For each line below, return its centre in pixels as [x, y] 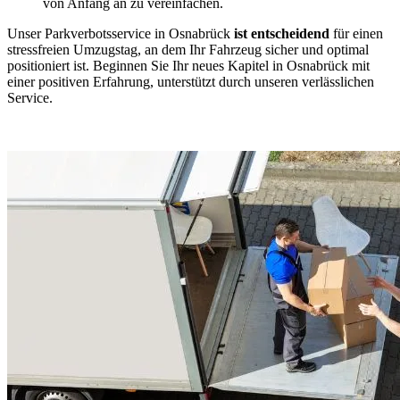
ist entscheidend [283, 33]
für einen [358, 33]
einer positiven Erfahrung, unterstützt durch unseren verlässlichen [191, 81]
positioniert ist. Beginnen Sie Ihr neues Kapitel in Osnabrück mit [188, 65]
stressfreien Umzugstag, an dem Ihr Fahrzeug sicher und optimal [188, 49]
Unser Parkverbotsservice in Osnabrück [121, 33]
